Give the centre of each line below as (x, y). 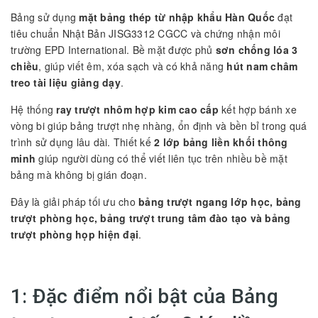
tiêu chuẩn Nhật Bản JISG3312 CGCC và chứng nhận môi (146, 33)
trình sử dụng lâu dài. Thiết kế (82, 142)
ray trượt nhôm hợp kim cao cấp (137, 109)
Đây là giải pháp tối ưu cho (75, 201)
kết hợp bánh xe (257, 109)
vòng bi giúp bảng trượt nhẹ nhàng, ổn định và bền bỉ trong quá (159, 125)
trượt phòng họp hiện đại (75, 234)
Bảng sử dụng (45, 17)
